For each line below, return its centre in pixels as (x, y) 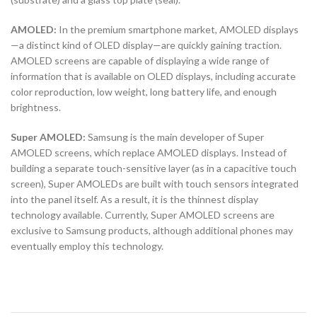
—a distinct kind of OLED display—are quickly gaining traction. (146, 45)
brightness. (36, 108)
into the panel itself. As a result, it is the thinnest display (134, 200)
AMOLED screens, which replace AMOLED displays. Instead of (149, 153)
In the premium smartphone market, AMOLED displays (179, 30)
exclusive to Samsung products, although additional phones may (152, 231)
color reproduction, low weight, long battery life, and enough (144, 92)
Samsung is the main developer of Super (176, 137)
